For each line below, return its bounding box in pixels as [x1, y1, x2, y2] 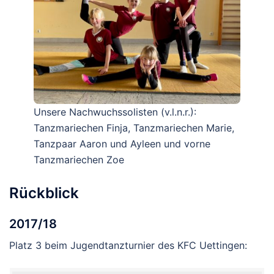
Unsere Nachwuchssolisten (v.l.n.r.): [34, 105, 196, 118]
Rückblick [9, 184, 79, 202]
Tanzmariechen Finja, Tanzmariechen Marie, [34, 121, 234, 134]
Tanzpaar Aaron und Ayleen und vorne [34, 137, 210, 150]
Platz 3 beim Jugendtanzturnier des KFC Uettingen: [9, 239, 247, 252]
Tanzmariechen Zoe [34, 153, 124, 166]
